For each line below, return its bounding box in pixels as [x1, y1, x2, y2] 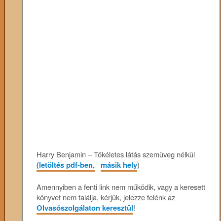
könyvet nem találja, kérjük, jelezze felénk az [37, 191, 176, 202]
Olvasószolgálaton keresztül [37, 202, 134, 213]
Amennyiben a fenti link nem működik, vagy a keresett [37, 181, 206, 192]
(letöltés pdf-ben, [37, 159, 95, 171]
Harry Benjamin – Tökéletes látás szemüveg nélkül [37, 149, 195, 160]
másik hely [101, 159, 138, 171]
